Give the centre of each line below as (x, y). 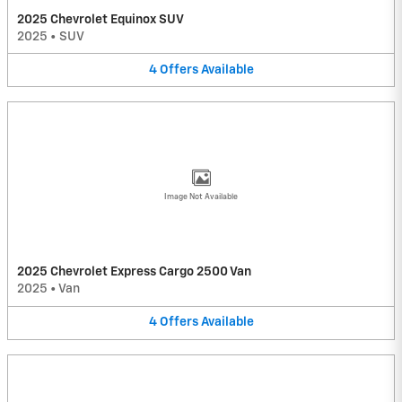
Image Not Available (201, 197)
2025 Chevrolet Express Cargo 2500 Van (134, 272)
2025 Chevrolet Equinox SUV (100, 19)
